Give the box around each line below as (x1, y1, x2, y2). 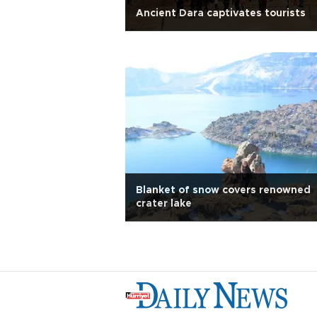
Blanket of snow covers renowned (136, 185, 311, 195)
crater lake (136, 199, 192, 209)
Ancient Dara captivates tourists (136, 8, 306, 18)
